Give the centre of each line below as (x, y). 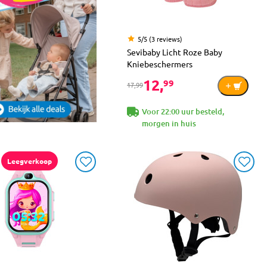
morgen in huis (169, 123)
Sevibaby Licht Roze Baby (175, 52)
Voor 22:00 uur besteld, (183, 111)
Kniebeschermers (160, 63)
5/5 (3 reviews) (160, 38)
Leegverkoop (29, 161)
